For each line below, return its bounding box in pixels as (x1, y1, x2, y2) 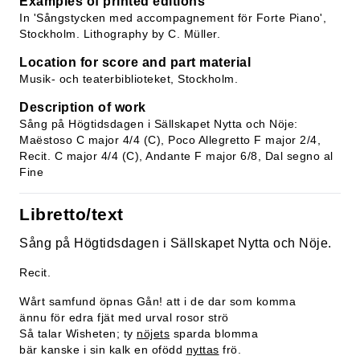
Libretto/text (19, 205, 124, 223)
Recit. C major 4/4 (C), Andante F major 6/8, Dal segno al (19, 149, 333, 162)
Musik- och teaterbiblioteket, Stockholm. (19, 72, 238, 85)
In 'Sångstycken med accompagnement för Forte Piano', (19, 11, 326, 24)
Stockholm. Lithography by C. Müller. (19, 27, 220, 40)
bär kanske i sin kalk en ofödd (19, 343, 186, 356)
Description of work (19, 100, 146, 114)
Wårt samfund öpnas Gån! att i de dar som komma (19, 295, 296, 308)
